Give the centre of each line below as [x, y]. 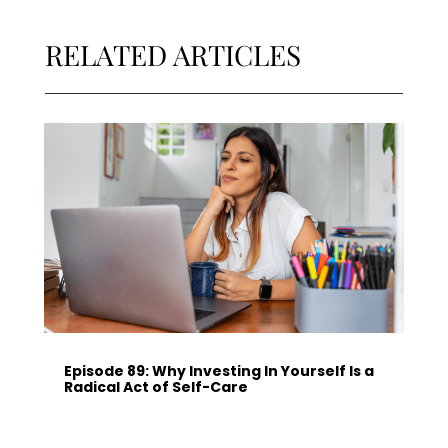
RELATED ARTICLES [172, 54]
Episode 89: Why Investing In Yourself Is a [218, 370]
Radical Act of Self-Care [155, 386]
